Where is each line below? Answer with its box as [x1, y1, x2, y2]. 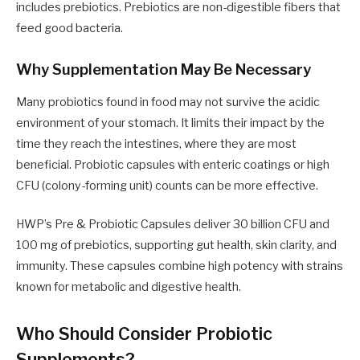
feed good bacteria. [16, 21, 123, 36]
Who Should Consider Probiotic [16, 323, 272, 345]
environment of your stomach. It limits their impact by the [16, 115, 325, 130]
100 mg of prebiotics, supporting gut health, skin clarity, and [16, 238, 337, 253]
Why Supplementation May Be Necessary [16, 60, 311, 80]
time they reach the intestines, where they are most [16, 136, 297, 151]
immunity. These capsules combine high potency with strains [16, 259, 343, 274]
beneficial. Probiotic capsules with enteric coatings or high [16, 157, 329, 172]
